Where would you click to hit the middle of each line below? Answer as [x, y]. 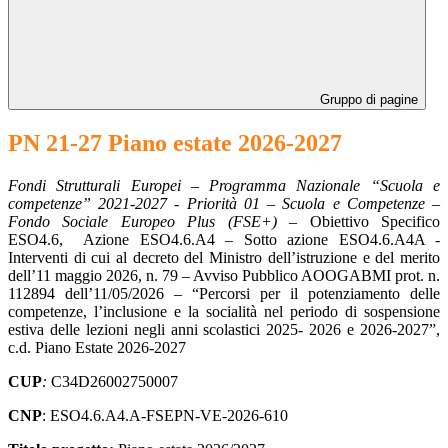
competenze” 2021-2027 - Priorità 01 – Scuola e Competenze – [224, 203]
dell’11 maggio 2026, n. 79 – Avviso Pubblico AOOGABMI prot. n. [224, 275]
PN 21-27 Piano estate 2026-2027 [175, 143]
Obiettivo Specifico [375, 221]
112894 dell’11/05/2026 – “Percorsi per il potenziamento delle [224, 293]
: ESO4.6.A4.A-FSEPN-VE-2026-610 [165, 415]
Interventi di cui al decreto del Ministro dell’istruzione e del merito [224, 257]
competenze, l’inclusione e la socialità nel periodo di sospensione [224, 311]
